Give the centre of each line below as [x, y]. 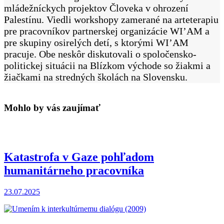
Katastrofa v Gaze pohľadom [79, 157]
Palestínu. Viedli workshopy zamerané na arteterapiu [111, 19]
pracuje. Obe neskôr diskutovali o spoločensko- [100, 54]
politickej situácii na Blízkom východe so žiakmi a [107, 65]
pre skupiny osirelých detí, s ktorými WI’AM [96, 42]
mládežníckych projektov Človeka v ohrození [96, 8]
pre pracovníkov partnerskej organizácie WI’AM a [107, 31]
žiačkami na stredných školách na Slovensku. [96, 77]
